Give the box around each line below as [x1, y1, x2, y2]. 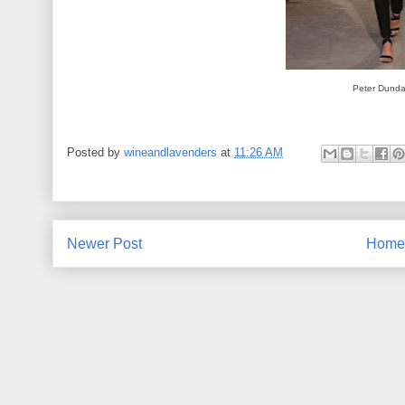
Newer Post [67, 235, 142, 251]
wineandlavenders [124, 145, 217, 159]
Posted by [67, 145, 124, 159]
